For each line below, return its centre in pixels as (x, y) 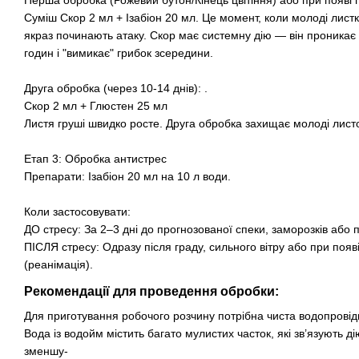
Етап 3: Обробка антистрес (95, 158)
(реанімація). (58, 264)
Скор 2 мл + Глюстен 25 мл (96, 105)
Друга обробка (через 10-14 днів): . (116, 88)
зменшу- (46, 351)
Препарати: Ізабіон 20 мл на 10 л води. (127, 176)
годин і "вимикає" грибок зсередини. (119, 52)
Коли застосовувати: (77, 211)
